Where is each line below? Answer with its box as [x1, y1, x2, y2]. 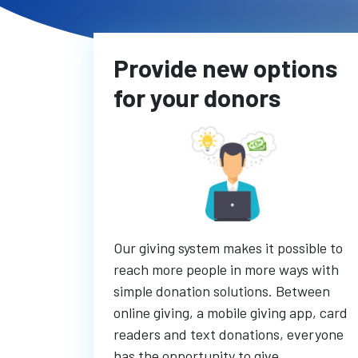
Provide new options [113, 53, 338, 83]
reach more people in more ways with [113, 261, 340, 279]
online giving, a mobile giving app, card [113, 304, 348, 322]
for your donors [113, 82, 281, 113]
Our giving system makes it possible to [113, 239, 344, 257]
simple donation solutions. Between [113, 282, 331, 300]
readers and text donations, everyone [113, 325, 344, 344]
